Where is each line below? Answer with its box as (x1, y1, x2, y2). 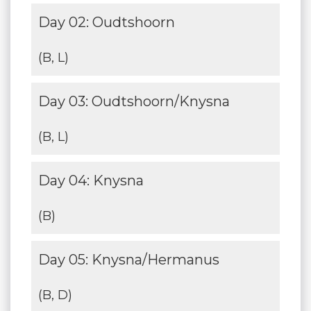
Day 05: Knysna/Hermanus (38, 251, 219, 268)
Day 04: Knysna (38, 171, 144, 189)
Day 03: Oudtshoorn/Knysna (38, 92, 230, 110)
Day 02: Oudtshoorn (38, 13, 175, 31)
